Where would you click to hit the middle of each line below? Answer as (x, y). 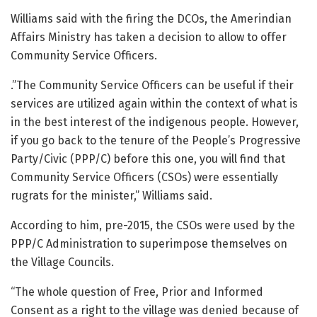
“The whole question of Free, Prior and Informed (137, 292)
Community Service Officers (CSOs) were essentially (144, 178)
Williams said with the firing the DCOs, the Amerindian (151, 19)
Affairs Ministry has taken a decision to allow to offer (149, 38)
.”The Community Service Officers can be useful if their (152, 86)
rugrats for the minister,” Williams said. (111, 196)
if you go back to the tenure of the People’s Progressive (156, 141)
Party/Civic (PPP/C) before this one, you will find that (148, 159)
